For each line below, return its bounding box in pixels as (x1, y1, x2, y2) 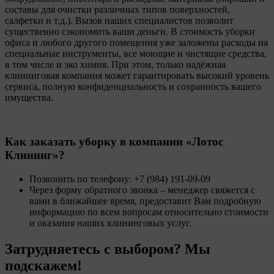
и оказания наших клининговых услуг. (29, 218, 191, 229)
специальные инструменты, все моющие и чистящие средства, (5, 48, 267, 59)
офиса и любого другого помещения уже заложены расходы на (5, 37, 268, 48)
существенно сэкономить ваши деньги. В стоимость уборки (5, 26, 255, 37)
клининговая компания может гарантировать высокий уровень (5, 70, 269, 81)
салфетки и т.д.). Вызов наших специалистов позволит (5, 15, 234, 26)
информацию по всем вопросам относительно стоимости (29, 207, 268, 218)
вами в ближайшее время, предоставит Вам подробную (29, 196, 261, 207)
